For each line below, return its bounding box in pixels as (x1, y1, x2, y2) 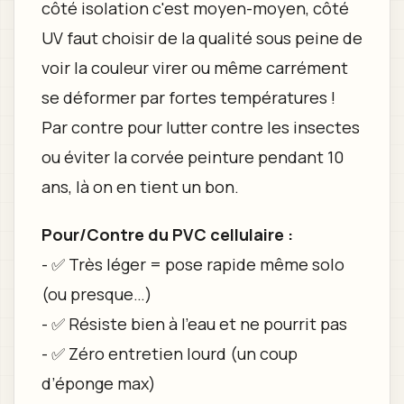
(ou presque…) (41, 282, 152, 305)
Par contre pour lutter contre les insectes (41, 115, 360, 138)
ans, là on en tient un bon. (41, 175, 239, 197)
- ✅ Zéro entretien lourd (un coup (41, 342, 298, 364)
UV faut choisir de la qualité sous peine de (41, 26, 363, 49)
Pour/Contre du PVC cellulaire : (41, 223, 293, 245)
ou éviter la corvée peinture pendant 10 (41, 145, 344, 168)
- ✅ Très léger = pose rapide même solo (41, 252, 344, 275)
